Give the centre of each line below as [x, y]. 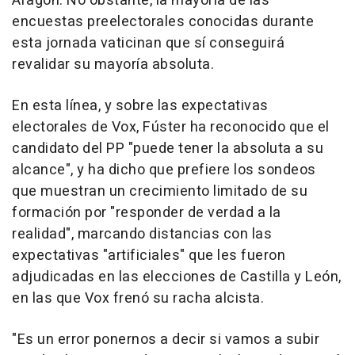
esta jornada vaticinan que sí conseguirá [148, 43]
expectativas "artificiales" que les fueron [149, 255]
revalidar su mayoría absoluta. [113, 64]
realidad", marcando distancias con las [142, 234]
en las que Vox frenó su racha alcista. [138, 298]
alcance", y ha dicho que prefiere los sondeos [164, 170]
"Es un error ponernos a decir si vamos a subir [166, 339]
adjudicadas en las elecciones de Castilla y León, [177, 277]
